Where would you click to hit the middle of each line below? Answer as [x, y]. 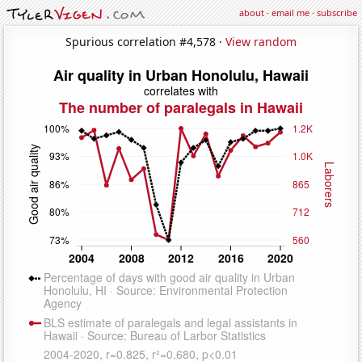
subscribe [337, 13]
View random [261, 41]
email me [290, 13]
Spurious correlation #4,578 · [145, 41]
